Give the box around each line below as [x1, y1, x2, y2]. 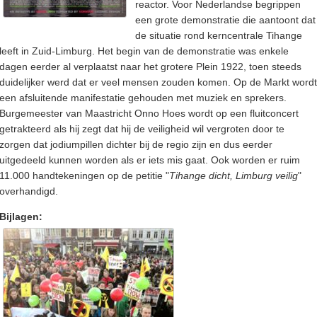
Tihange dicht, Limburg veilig [169, 170, 298, 182]
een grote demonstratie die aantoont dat [135, 14, 316, 26]
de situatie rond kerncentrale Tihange [135, 30, 302, 42]
